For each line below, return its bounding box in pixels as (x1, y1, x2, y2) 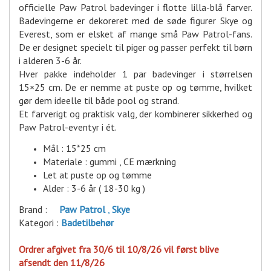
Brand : (19, 203, 59, 216)
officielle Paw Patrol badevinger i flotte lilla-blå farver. (19, 1, 252, 14)
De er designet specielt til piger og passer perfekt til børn (19, 41, 252, 54)
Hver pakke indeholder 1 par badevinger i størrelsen (19, 68, 252, 80)
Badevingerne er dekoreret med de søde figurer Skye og (19, 15, 252, 27)
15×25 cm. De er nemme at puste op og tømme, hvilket (19, 81, 252, 94)
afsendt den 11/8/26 (19, 256, 105, 269)
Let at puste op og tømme (43, 169, 152, 181)
